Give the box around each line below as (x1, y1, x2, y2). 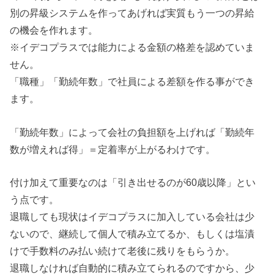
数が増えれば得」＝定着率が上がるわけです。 (10, 143, 216, 155)
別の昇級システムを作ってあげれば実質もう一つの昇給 (10, 7, 255, 19)
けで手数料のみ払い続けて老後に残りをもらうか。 (10, 245, 235, 257)
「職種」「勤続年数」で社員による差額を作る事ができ (10, 76, 255, 87)
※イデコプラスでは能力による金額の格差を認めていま (10, 42, 255, 53)
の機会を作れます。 (10, 24, 98, 36)
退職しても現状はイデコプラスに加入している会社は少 (10, 211, 255, 223)
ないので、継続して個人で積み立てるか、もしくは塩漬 (10, 228, 255, 240)
